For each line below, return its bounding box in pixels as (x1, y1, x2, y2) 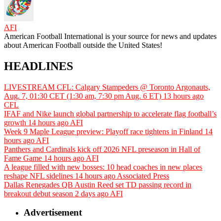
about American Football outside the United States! (4, 40, 162, 49)
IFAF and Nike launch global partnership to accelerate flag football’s (4, 109, 217, 118)
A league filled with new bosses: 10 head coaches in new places (4, 162, 202, 171)
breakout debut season (4, 189, 73, 198)
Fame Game (4, 153, 42, 162)
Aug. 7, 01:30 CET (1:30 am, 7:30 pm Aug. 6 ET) (4, 91, 161, 100)
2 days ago (75, 189, 110, 198)
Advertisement (24, 207, 82, 218)
